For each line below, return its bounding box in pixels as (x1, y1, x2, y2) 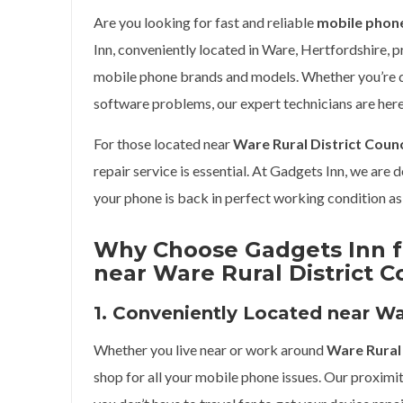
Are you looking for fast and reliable (94, 13, 317, 31)
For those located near (94, 135, 233, 152)
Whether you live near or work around (94, 341, 327, 358)
